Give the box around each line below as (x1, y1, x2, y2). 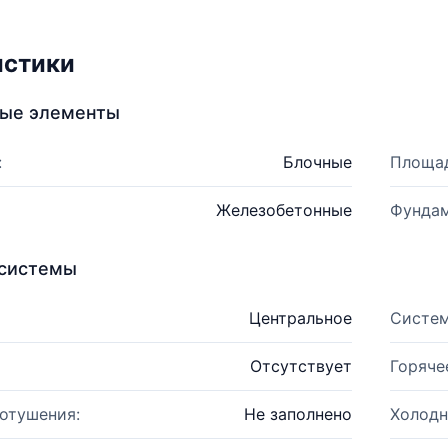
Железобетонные (215, 200, 352, 220)
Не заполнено (243, 404, 352, 424)
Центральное (248, 308, 352, 328)
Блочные (282, 152, 352, 172)
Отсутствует (249, 356, 352, 376)
